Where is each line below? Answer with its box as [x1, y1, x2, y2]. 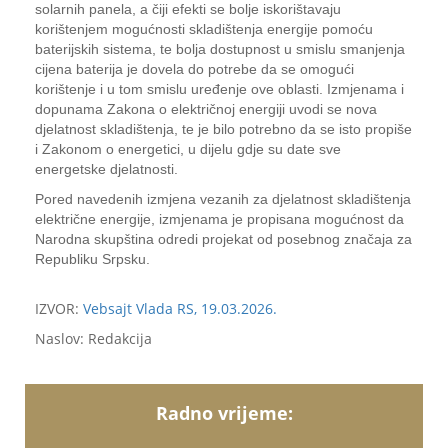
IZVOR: [35, 299, 83, 318]
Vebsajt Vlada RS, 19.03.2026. [83, 299, 277, 318]
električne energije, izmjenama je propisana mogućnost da [35, 211, 404, 227]
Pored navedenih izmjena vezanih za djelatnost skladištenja [35, 191, 411, 207]
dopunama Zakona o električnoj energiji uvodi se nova [35, 101, 377, 117]
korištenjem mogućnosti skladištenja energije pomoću [35, 21, 373, 37]
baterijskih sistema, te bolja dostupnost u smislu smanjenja [35, 41, 405, 57]
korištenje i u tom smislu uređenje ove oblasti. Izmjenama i [35, 81, 404, 97]
